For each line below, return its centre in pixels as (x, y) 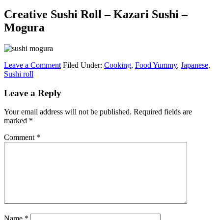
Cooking (118, 65)
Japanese (194, 65)
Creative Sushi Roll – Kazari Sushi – (96, 14)
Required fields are (163, 112)
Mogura (24, 27)
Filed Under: (83, 65)
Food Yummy (156, 65)
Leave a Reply (33, 93)
